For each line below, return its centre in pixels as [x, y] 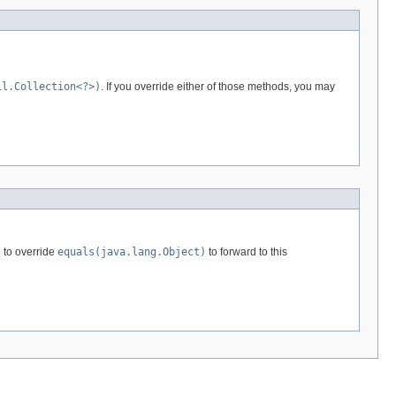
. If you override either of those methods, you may [218, 86]
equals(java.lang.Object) [132, 251]
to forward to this [247, 251]
